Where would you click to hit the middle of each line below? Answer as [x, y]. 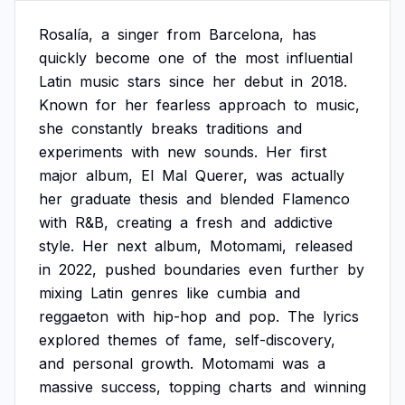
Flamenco [316, 199]
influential [320, 58]
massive [66, 387]
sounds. [231, 152]
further [315, 269]
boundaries [202, 269]
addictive [303, 222]
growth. [167, 363]
